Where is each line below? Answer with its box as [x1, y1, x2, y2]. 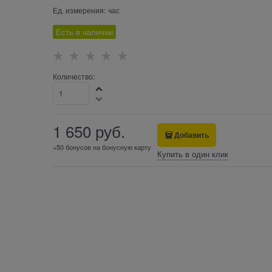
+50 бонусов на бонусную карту [52, 142, 151, 152]
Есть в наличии [55, 26, 113, 38]
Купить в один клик [157, 148, 228, 160]
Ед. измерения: [52, 4, 106, 15]
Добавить [174, 129, 209, 141]
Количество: [52, 71, 95, 82]
